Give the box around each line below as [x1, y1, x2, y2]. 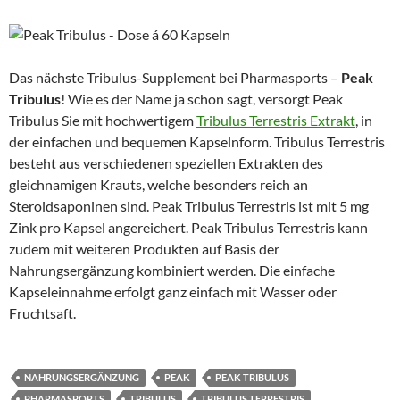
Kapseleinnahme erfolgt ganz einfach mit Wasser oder [9, 282, 337, 300]
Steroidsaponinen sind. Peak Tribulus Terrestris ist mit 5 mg [9, 196, 369, 214]
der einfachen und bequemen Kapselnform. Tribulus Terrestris [9, 132, 385, 150]
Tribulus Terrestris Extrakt [196, 111, 355, 129]
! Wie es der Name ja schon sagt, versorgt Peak [61, 89, 343, 107]
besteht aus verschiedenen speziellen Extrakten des [9, 154, 323, 171]
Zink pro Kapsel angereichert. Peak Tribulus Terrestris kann [9, 218, 368, 236]
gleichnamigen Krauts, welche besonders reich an [9, 175, 308, 193]
